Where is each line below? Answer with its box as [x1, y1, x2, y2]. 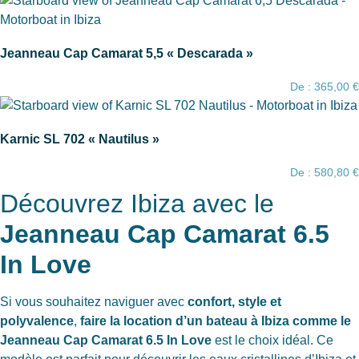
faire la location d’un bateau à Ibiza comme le [80, 314, 351, 328]
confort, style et [188, 295, 281, 309]
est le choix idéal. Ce [212, 333, 333, 347]
